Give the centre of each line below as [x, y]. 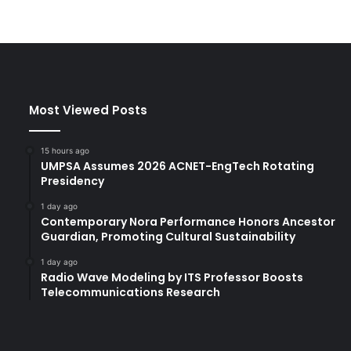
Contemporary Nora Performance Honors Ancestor [188, 221]
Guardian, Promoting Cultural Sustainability [168, 236]
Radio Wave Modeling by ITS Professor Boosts [172, 277]
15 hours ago [65, 150]
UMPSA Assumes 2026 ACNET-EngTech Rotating [177, 166]
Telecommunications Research [130, 292]
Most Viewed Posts [88, 110]
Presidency [72, 181]
